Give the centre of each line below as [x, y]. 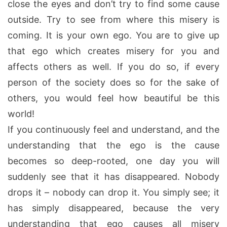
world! [21, 113]
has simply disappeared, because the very [113, 208]
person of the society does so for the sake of [113, 82]
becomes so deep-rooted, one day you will [113, 161]
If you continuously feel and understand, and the [113, 129]
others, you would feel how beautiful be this [113, 98]
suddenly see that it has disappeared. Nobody [113, 176]
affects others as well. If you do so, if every [113, 66]
